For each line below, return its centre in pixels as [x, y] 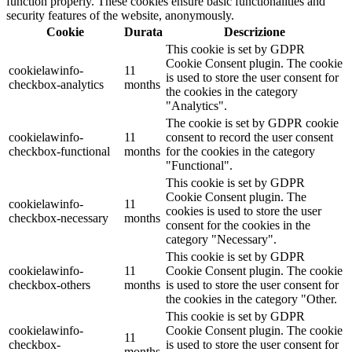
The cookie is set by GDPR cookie [252, 123]
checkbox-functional [59, 151]
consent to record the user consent [249, 137]
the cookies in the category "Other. [251, 299]
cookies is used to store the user [244, 211]
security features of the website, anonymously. [120, 15]
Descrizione [255, 31]
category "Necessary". [221, 239]
